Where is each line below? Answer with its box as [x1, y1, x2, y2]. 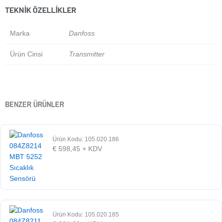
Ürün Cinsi [10, 50, 43, 58]
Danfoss [69, 29, 95, 37]
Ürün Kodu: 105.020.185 [53, 211, 119, 218]
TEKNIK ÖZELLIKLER [5, 4, 76, 14]
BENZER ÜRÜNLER [5, 98, 64, 110]
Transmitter [69, 50, 105, 58]
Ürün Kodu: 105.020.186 [53, 135, 119, 143]
